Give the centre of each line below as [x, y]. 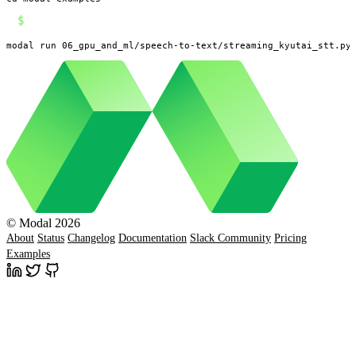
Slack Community [230, 238]
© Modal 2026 [43, 223]
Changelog [91, 238]
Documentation [153, 238]
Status [51, 238]
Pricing [290, 238]
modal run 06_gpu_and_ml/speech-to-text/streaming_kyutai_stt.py [179, 45]
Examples [28, 254]
